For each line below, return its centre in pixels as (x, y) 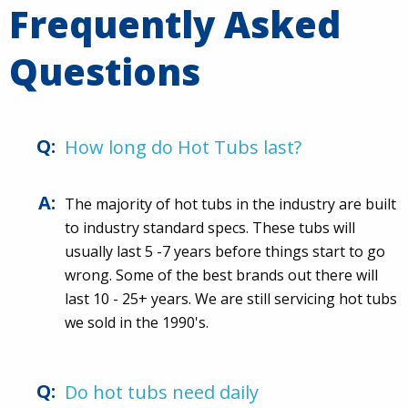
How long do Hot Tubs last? (183, 148)
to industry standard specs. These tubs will (210, 228)
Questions (105, 72)
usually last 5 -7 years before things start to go (225, 252)
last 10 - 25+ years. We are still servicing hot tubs (231, 299)
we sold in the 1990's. (137, 323)
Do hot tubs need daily (162, 393)
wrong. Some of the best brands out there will (221, 275)
